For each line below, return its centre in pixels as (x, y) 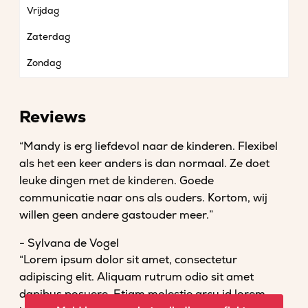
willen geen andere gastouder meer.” (116, 215)
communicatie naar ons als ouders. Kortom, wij (143, 198)
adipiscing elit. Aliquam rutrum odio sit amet (136, 277)
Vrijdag (43, 11)
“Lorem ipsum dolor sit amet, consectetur (128, 260)
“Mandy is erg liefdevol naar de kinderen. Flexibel (148, 146)
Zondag (44, 63)
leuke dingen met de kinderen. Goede (117, 181)
